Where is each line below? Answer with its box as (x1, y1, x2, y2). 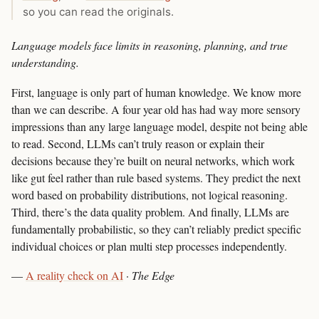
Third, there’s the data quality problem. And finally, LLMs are (11, 204, 289, 219)
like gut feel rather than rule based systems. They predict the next (11, 169, 300, 185)
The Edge (132, 268, 174, 283)
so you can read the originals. (22, 5, 174, 19)
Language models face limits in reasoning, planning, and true (11, 38, 288, 53)
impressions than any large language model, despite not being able (11, 118, 308, 134)
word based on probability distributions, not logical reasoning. (11, 187, 288, 202)
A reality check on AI (26, 268, 123, 283)
